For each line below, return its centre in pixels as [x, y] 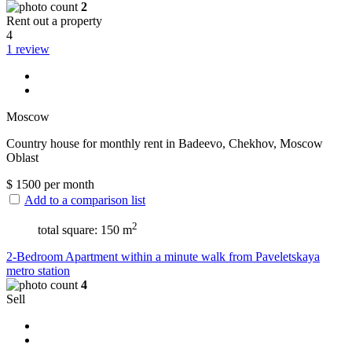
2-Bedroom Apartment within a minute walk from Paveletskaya [163, 257]
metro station [38, 271]
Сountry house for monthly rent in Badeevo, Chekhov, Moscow [165, 144]
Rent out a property [54, 21]
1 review [28, 49]
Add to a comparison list [85, 200]
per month [68, 185]
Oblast [22, 158]
